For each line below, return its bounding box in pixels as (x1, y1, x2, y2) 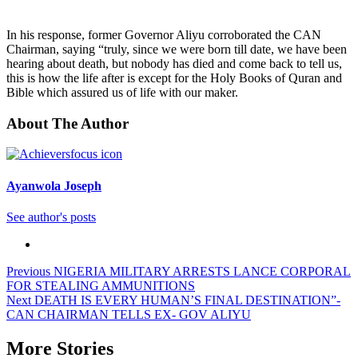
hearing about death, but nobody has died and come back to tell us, (6, 56, 342, 70)
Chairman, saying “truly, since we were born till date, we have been (6, 42, 347, 56)
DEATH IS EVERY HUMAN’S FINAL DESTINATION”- (31, 292, 340, 307)
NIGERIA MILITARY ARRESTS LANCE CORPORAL (50, 264, 351, 278)
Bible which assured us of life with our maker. (6, 85, 238, 99)
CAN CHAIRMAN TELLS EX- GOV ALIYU (6, 307, 251, 321)
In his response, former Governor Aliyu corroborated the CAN (6, 27, 321, 42)
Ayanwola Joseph (6, 178, 101, 193)
